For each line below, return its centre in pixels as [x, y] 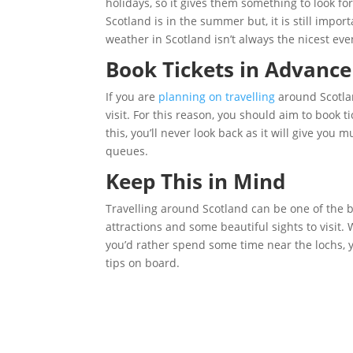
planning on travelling [217, 97]
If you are [132, 97]
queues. [129, 151]
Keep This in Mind [199, 181]
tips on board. [143, 263]
